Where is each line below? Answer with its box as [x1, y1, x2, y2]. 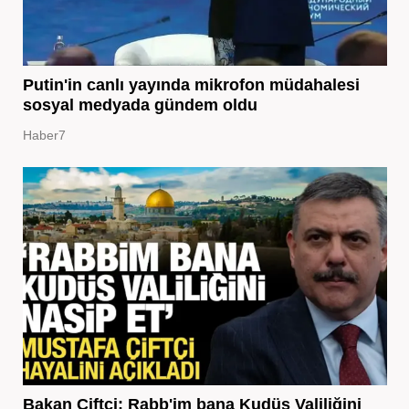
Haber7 [22, 128, 66, 143]
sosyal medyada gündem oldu [22, 96, 257, 115]
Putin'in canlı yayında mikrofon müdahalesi [22, 76, 360, 95]
